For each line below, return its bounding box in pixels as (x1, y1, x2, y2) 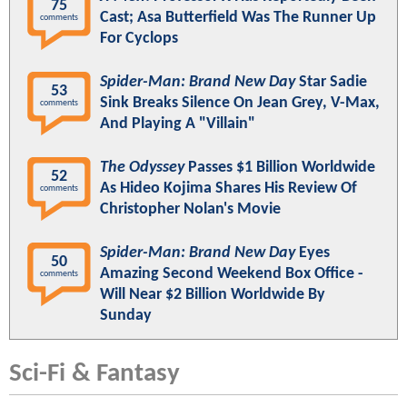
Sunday (100, 306, 152, 324)
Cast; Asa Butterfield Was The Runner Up (100, 8, 376, 26)
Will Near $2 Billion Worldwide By (100, 285, 325, 303)
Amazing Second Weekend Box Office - (100, 264, 363, 283)
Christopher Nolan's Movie (100, 200, 281, 218)
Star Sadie (295, 73, 367, 91)
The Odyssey (100, 158, 184, 176)
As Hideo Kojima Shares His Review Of (100, 179, 357, 197)
